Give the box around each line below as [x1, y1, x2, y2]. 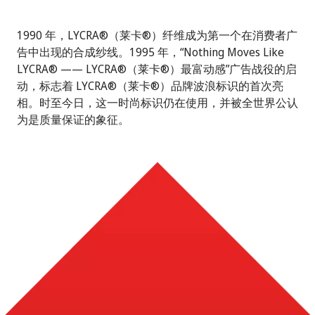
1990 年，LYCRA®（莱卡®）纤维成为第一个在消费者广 [17, 27, 297, 44]
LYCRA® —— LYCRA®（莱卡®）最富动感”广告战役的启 [17, 61, 297, 77]
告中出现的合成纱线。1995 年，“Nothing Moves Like [17, 44, 284, 60]
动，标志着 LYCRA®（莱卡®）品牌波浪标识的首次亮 [17, 78, 283, 94]
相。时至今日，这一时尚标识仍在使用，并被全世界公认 [17, 95, 298, 111]
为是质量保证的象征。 [17, 112, 129, 128]
